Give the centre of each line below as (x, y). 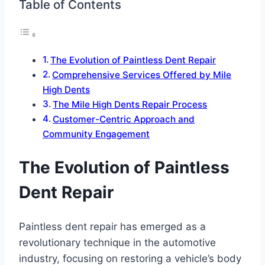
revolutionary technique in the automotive (117, 242)
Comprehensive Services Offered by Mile (142, 75)
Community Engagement (96, 134)
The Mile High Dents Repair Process (130, 105)
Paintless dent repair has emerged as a (112, 226)
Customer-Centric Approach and (124, 119)
